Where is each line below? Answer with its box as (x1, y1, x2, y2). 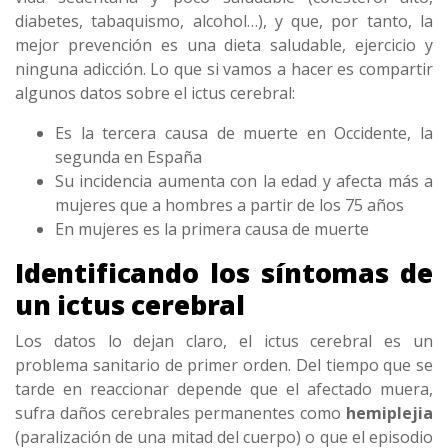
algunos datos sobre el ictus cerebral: (15, 81, 295, 104)
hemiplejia (346, 401, 433, 424)
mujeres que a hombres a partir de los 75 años (55, 193, 404, 216)
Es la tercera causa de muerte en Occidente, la (55, 121, 433, 144)
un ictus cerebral (15, 286, 245, 323)
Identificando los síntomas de (15, 254, 433, 291)
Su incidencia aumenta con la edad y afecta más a (55, 169, 433, 192)
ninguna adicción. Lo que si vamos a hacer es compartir (15, 57, 433, 80)
